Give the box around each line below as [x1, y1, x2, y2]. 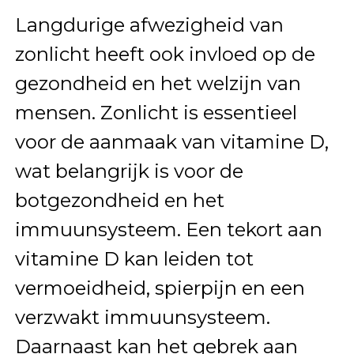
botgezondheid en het [14, 188, 224, 212]
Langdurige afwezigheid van [14, 13, 284, 36]
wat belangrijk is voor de [14, 159, 243, 183]
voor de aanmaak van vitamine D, [14, 130, 329, 153]
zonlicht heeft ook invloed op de [14, 42, 315, 66]
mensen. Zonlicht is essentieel [14, 100, 297, 124]
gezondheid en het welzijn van [14, 71, 301, 95]
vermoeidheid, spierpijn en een [14, 276, 305, 299]
